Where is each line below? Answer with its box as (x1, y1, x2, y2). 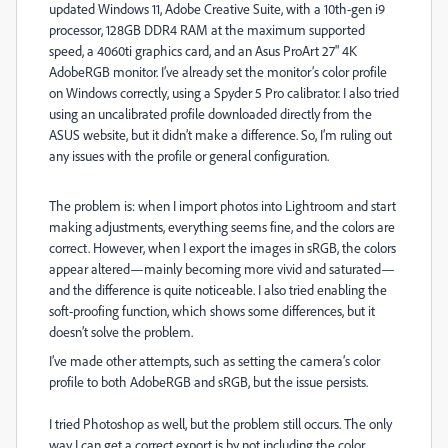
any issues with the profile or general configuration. (49, 147, 329, 164)
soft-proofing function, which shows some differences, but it (49, 302, 375, 319)
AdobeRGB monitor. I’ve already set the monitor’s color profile (49, 63, 387, 80)
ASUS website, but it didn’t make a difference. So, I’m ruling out (49, 126, 392, 143)
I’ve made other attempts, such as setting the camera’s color (49, 352, 380, 369)
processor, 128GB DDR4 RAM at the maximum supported (49, 21, 365, 38)
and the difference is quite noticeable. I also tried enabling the (49, 281, 387, 298)
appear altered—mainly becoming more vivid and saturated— (49, 260, 395, 277)
